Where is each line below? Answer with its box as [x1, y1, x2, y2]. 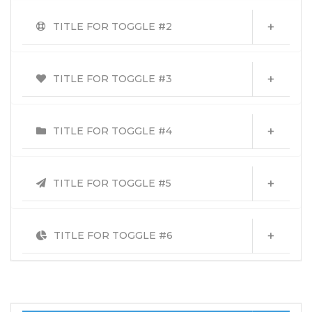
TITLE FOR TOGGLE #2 [53, 20, 172, 33]
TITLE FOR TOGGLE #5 [53, 177, 171, 189]
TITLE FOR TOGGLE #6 [54, 229, 173, 242]
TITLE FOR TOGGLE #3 [53, 72, 172, 85]
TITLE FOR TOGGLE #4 [53, 125, 172, 137]
